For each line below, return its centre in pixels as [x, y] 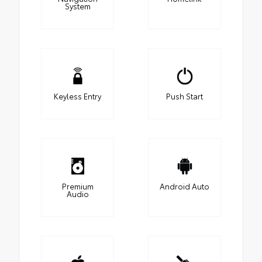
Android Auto [185, 186]
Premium [77, 186]
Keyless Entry [77, 96]
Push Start [185, 96]
